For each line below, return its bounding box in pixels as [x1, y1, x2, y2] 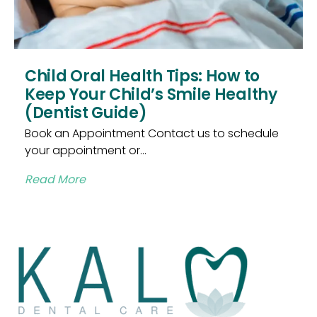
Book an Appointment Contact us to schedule [25, 126, 279, 140]
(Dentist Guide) [25, 102, 147, 122]
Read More [25, 171, 86, 186]
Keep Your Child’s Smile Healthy [25, 83, 277, 104]
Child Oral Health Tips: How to [25, 65, 260, 86]
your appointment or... [25, 143, 146, 157]
